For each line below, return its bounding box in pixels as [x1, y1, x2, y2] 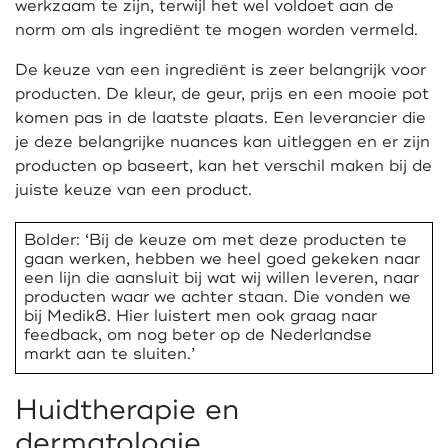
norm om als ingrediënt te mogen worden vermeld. [15, 20, 418, 40]
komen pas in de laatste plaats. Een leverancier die [15, 108, 426, 128]
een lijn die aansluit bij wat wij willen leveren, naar [24, 268, 420, 289]
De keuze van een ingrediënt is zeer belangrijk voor [15, 60, 426, 80]
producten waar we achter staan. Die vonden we [24, 287, 412, 308]
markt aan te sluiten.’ [24, 344, 196, 365]
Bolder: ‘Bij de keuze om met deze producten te [24, 230, 408, 251]
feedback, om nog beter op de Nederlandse [24, 325, 373, 346]
